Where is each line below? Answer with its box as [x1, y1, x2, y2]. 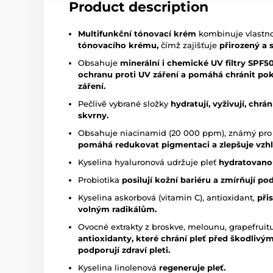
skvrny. [78, 110, 108, 120]
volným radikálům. [78, 204, 157, 214]
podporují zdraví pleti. [78, 245, 170, 255]
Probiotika [78, 175, 122, 185]
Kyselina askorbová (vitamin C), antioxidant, [78, 193, 257, 202]
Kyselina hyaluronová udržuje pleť [78, 157, 219, 167]
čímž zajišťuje [158, 40, 219, 50]
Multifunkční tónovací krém [78, 29, 196, 38]
